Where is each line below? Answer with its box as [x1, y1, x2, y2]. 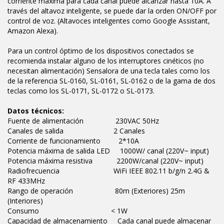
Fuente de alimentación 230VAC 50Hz [7, 116, 159, 126]
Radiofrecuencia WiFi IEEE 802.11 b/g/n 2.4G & [7, 166, 209, 176]
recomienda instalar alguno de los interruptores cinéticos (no [7, 56, 204, 66]
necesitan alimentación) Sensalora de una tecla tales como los [7, 66, 210, 76]
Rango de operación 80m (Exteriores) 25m [7, 186, 185, 196]
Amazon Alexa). [7, 26, 58, 36]
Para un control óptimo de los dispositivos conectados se [7, 46, 194, 56]
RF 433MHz [7, 176, 45, 186]
